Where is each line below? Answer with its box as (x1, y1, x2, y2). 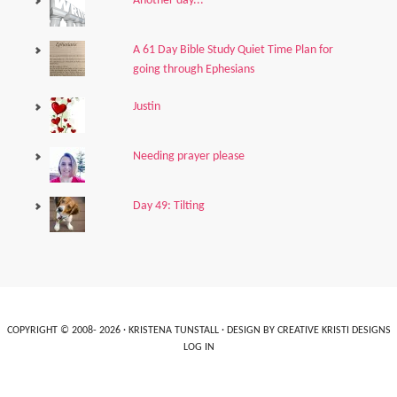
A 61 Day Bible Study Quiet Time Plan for (132, 43, 333, 57)
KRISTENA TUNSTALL (128, 325, 219, 336)
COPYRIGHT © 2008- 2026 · (6, 325, 128, 336)
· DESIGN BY (218, 325, 277, 336)
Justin (132, 100, 160, 113)
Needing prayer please (132, 150, 245, 163)
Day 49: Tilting (132, 199, 205, 213)
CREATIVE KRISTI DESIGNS (276, 325, 391, 336)
